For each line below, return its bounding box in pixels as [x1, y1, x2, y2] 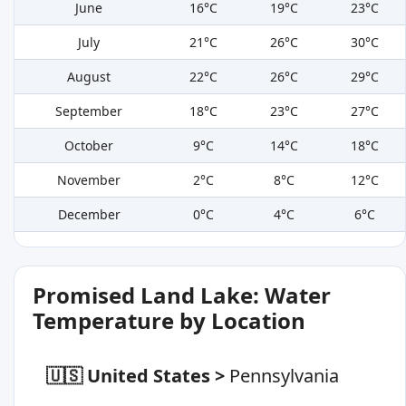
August [67, 68, 111, 86]
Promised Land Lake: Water [33, 280, 331, 311]
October [64, 137, 113, 155]
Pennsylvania [229, 363, 339, 389]
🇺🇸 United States [46, 363, 210, 389]
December [57, 206, 121, 224]
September [55, 102, 122, 121]
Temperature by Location [33, 305, 305, 336]
